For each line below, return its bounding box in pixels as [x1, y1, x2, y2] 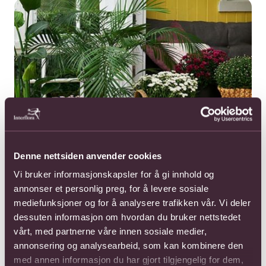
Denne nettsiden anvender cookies [14, 150, 161, 161]
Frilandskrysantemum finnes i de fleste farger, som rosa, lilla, [24, 222, 217, 231]
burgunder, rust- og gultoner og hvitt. [24, 232, 141, 240]
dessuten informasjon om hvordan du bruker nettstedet [14, 212, 240, 223]
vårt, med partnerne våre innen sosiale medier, [14, 226, 207, 237]
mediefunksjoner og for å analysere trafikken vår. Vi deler [14, 198, 251, 208]
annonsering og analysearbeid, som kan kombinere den [14, 240, 243, 251]
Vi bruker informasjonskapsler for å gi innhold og [14, 169, 214, 180]
